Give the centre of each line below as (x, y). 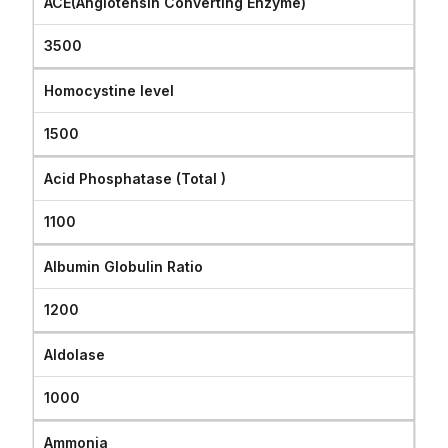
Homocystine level (109, 90)
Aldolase (75, 354)
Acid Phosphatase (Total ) (135, 178)
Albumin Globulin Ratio (124, 266)
